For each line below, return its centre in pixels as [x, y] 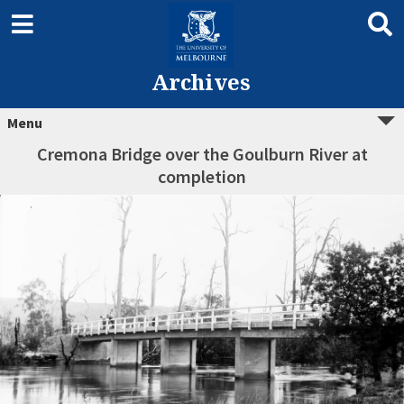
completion [202, 176]
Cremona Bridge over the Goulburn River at [202, 154]
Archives [201, 82]
